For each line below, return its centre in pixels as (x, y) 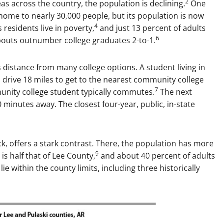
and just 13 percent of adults (152, 28)
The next (175, 92)
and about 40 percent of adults (157, 156)
